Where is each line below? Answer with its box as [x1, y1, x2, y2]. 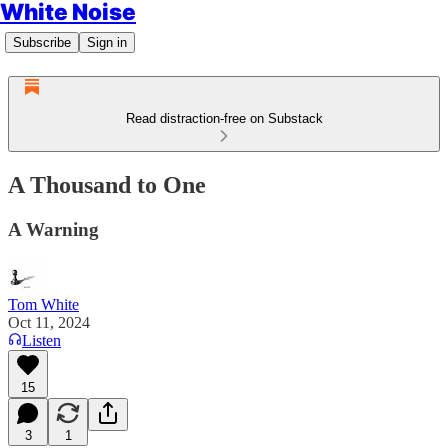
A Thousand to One [8, 171, 206, 198]
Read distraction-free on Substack [125, 111, 323, 126]
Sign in [87, 35, 127, 50]
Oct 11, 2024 [8, 313, 90, 331]
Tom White [8, 295, 79, 313]
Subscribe [13, 35, 71, 50]
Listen [22, 331, 61, 349]
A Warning [8, 218, 99, 240]
